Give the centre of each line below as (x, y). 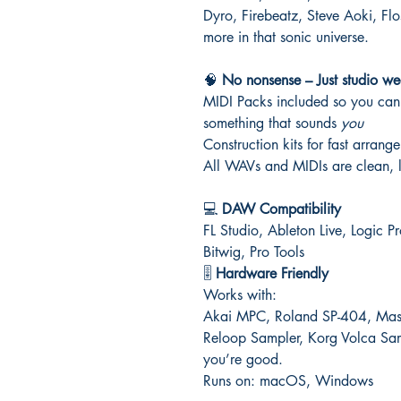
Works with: (240, 294)
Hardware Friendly (272, 273)
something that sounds (272, 123)
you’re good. (243, 359)
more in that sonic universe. (286, 37)
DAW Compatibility (282, 209)
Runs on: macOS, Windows (288, 380)
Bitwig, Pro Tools (254, 252)
